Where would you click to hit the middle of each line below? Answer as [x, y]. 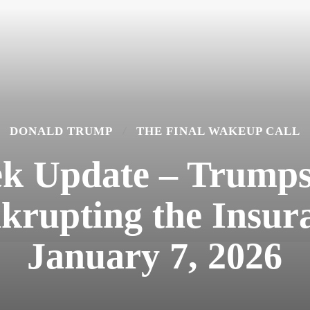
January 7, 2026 [155, 256]
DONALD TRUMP [61, 131]
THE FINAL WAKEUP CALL [218, 131]
